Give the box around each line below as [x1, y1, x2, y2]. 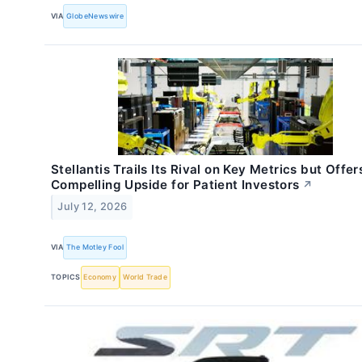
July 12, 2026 [57, 200, 128, 213]
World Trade [122, 272, 167, 282]
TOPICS [51, 272, 81, 282]
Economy [83, 272, 117, 282]
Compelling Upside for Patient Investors [51, 176, 300, 192]
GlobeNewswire [66, 11, 124, 20]
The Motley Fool [66, 242, 124, 252]
